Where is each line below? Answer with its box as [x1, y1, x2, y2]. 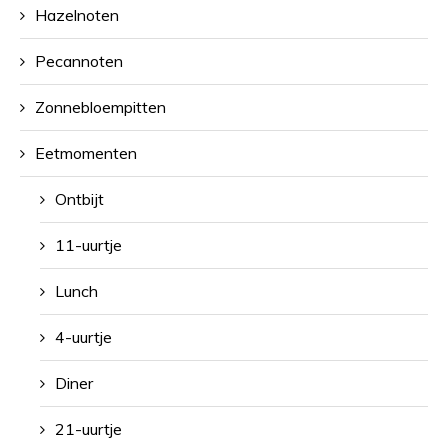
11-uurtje [55, 234, 122, 255]
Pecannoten [35, 50, 123, 71]
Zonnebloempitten [35, 96, 166, 117]
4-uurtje [55, 326, 112, 347]
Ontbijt [55, 188, 104, 209]
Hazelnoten [35, 4, 119, 25]
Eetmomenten [35, 142, 137, 163]
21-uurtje [55, 418, 122, 439]
